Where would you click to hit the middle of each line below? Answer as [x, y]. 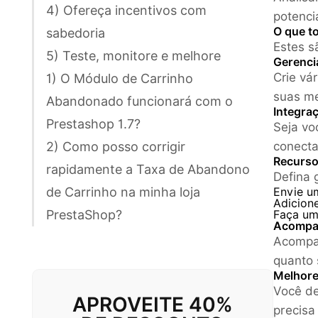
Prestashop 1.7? [93, 124]
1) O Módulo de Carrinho [120, 78]
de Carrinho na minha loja [123, 192]
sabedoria [76, 33]
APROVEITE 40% [153, 304]
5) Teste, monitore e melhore [133, 55]
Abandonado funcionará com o [139, 101]
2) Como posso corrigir [116, 146]
